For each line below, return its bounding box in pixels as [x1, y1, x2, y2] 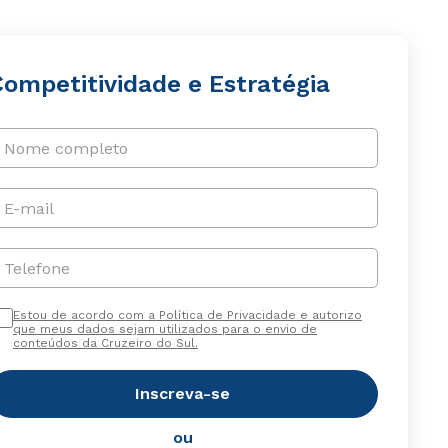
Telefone [3, 258, 70, 278]
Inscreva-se [135, 384, 231, 403]
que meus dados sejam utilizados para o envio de [12, 322, 317, 336]
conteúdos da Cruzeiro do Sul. [12, 336, 198, 350]
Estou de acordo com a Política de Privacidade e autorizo [12, 308, 362, 322]
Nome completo [3, 138, 128, 158]
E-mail [3, 198, 54, 218]
